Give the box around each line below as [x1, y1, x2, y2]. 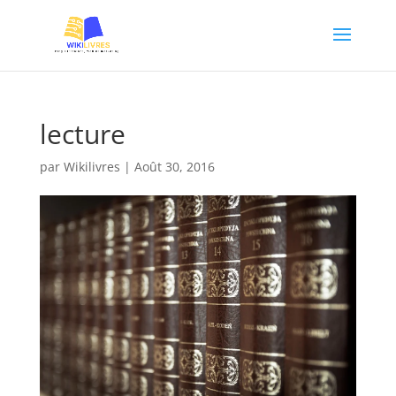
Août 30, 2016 [133, 158, 215, 175]
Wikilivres [63, 158, 120, 175]
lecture [39, 116, 126, 152]
